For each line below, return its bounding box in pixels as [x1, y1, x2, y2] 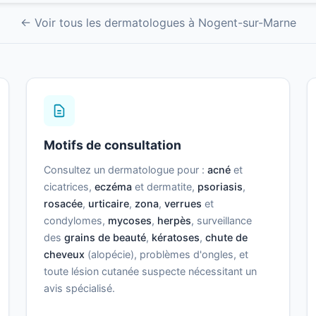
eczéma [95, 181, 133, 193]
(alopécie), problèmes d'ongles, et [85, 248, 249, 261]
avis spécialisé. [44, 282, 116, 295]
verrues [164, 197, 202, 210]
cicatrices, [44, 181, 95, 193]
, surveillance [191, 214, 253, 227]
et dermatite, [132, 181, 198, 193]
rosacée [44, 197, 83, 210]
